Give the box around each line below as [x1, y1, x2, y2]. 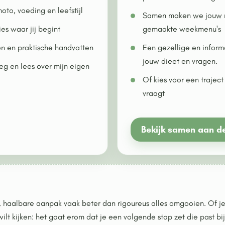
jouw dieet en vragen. [143, 56, 217, 66]
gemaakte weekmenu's [143, 24, 221, 34]
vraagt [143, 88, 165, 98]
